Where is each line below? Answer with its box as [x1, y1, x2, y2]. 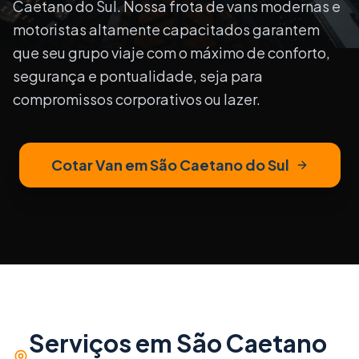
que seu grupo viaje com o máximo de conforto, [13, 43, 330, 62]
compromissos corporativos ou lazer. [13, 90, 260, 108]
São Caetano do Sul [149, 155, 289, 174]
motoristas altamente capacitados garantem [13, 20, 320, 38]
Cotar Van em [50, 155, 150, 174]
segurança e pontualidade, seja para [13, 67, 263, 85]
